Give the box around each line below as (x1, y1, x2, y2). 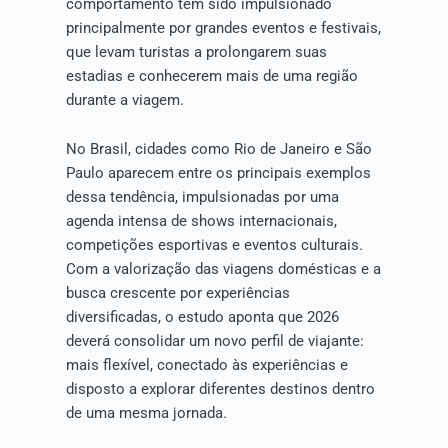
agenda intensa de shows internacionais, (65, 212, 337, 231)
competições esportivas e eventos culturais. (65, 236, 363, 255)
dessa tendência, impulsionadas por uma (65, 188, 339, 207)
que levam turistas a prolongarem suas (65, 42, 327, 61)
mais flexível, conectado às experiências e (65, 356, 348, 375)
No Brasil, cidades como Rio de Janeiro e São (65, 140, 372, 159)
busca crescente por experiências (65, 284, 290, 303)
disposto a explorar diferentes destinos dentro (65, 380, 375, 399)
